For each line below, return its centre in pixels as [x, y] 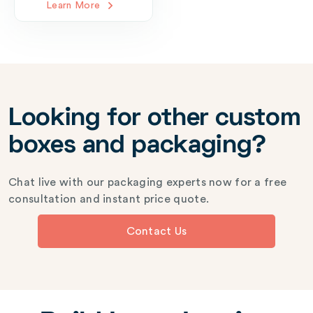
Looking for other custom [155, 119]
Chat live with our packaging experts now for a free [148, 183]
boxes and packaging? [137, 147]
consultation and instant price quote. [109, 199]
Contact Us [156, 232]
